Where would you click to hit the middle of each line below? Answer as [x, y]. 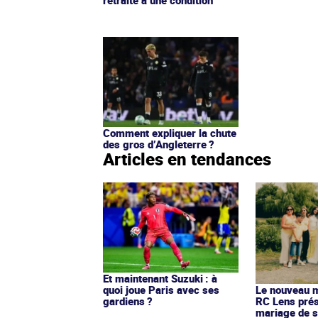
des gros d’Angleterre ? [159, 144]
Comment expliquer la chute [170, 132]
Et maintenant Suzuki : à [160, 278]
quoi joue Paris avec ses [161, 289]
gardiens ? [128, 301]
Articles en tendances [187, 159]
